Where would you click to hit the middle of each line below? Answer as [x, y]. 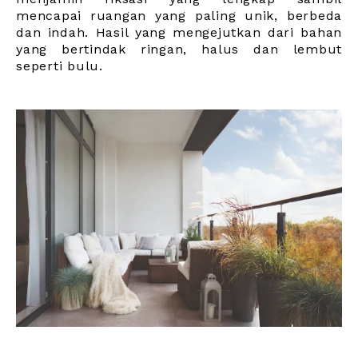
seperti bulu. [60, 66]
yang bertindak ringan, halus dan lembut [179, 49]
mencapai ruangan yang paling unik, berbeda [179, 15]
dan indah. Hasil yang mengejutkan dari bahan [179, 32]
